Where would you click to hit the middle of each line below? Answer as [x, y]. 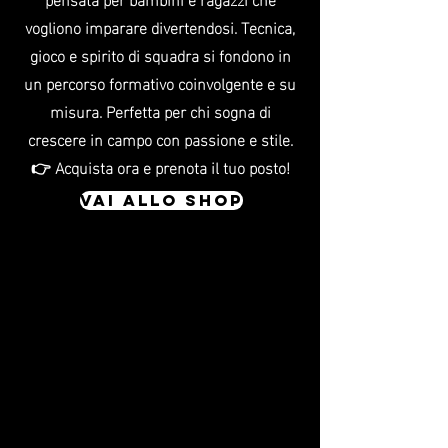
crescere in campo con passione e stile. [160, 138]
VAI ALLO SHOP [161, 200]
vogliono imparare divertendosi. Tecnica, [160, 26]
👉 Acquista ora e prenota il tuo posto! [160, 166]
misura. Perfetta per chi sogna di [160, 110]
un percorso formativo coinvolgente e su [160, 82]
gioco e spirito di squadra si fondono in [160, 54]
